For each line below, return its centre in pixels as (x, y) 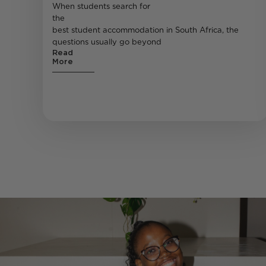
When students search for (101, 7)
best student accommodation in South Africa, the (145, 30)
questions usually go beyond (107, 42)
